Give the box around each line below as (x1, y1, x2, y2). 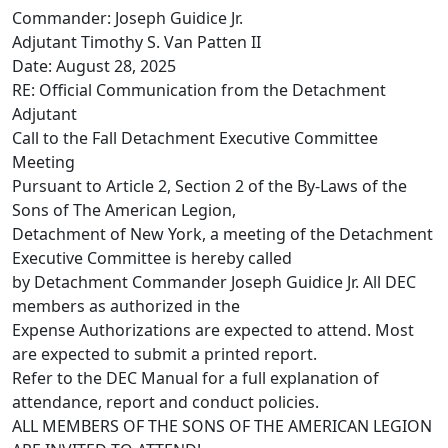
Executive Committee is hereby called (12, 246, 292, 269)
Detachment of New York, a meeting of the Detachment (12, 222, 433, 245)
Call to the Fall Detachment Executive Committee (12, 126, 378, 149)
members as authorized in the (12, 294, 240, 317)
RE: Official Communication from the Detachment (12, 78, 386, 101)
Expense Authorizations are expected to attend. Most (12, 318, 414, 341)
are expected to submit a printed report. (12, 342, 317, 365)
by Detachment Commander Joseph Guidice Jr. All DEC (12, 270, 416, 293)
